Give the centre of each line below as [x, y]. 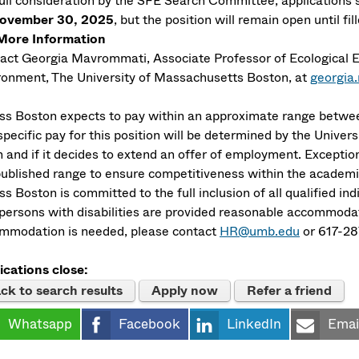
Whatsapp [40, 324]
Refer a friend [289, 290]
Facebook [149, 324]
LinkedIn [254, 324]
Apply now [185, 290]
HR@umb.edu [260, 231]
